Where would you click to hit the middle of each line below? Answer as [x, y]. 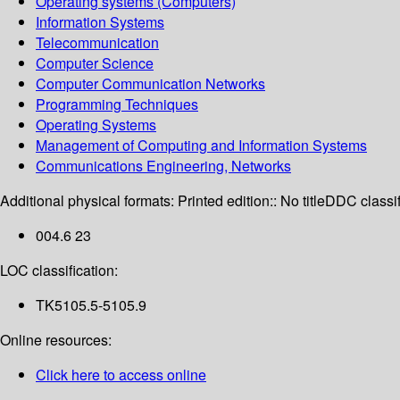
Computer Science [95, 63]
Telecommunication [97, 43]
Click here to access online [121, 375]
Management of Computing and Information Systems [201, 146]
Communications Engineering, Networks [163, 166]
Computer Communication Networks [150, 84]
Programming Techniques [117, 104]
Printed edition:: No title [251, 201]
